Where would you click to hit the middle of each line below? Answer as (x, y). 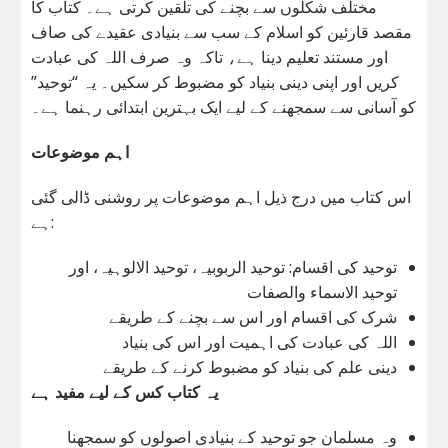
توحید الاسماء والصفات (321, 291)
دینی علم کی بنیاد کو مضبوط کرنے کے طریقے (249, 366)
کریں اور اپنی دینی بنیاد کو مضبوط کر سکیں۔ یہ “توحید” (215, 81)
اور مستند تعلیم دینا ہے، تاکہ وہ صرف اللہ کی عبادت (210, 56)
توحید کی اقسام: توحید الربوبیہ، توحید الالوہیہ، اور (232, 266)
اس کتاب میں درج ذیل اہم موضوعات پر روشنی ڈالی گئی (221, 196)
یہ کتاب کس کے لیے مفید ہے (125, 391)
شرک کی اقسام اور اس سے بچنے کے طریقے (252, 316)
